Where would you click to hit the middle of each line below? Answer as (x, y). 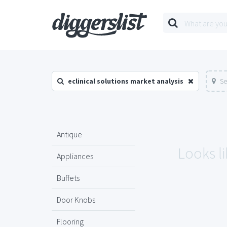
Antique (69, 134)
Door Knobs (76, 200)
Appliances (75, 156)
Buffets (68, 178)
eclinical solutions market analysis (126, 81)
